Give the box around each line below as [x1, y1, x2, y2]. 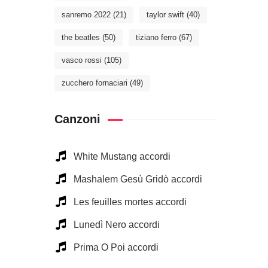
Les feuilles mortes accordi [74, 197, 187, 207]
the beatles [62, 33, 100, 42]
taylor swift [147, 10, 184, 19]
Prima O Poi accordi [74, 242, 159, 252]
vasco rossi [62, 56, 102, 65]
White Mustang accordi [74, 151, 170, 162]
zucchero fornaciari [62, 78, 127, 87]
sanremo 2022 [62, 10, 111, 19]
